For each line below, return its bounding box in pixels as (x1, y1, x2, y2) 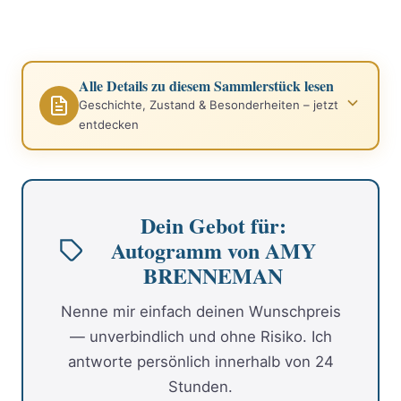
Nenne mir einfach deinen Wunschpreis (60, 303, 341, 321)
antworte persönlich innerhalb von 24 (67, 353, 334, 371)
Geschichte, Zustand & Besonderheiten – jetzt (79, 98, 338, 113)
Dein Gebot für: (140, 209, 286, 242)
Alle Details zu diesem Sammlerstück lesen (79, 75, 334, 97)
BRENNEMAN (143, 260, 283, 292)
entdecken (79, 117, 139, 132)
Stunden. (168, 378, 233, 397)
